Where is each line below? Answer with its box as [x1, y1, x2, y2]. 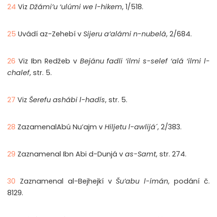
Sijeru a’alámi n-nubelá [83, 29, 166, 39]
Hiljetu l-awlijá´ [105, 122, 157, 132]
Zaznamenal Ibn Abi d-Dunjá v [15, 149, 125, 159]
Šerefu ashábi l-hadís [29, 95, 105, 105]
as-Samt [125, 149, 156, 159]
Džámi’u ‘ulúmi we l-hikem [30, 2, 122, 12]
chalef [7, 68, 30, 78]
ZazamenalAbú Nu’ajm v [17, 122, 105, 132]
